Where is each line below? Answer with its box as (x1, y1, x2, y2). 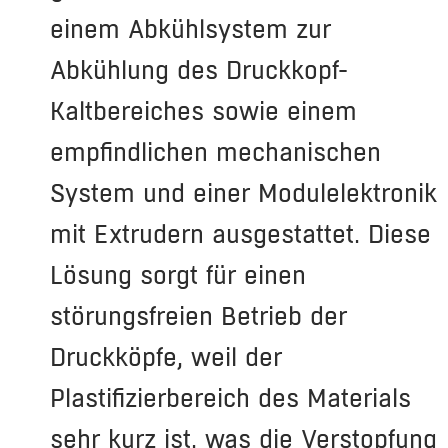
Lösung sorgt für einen (50, 259, 306, 290)
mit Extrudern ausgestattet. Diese (50, 218, 431, 249)
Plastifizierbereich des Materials (50, 382, 411, 413)
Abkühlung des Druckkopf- (50, 54, 348, 85)
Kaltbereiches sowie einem (50, 95, 357, 126)
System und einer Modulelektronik (50, 177, 437, 208)
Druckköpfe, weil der (50, 341, 282, 372)
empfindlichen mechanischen (50, 136, 381, 167)
